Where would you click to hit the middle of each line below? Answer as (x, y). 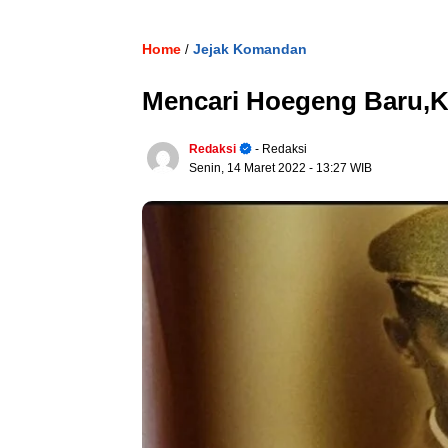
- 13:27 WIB (340, 168)
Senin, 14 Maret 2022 (249, 168)
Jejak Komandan (250, 49)
